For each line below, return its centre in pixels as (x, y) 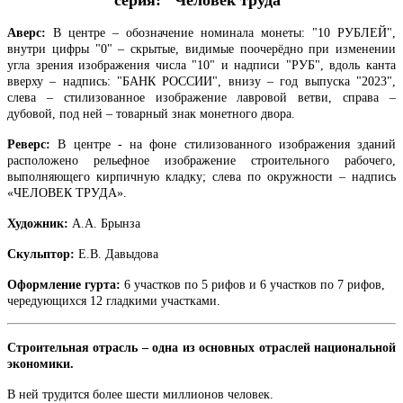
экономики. (42, 364)
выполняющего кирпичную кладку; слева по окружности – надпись (201, 177)
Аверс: (27, 33)
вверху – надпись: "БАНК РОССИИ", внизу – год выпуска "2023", (201, 82)
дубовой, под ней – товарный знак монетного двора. (151, 114)
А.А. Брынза (104, 224)
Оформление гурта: (64, 285)
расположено (50, 161)
